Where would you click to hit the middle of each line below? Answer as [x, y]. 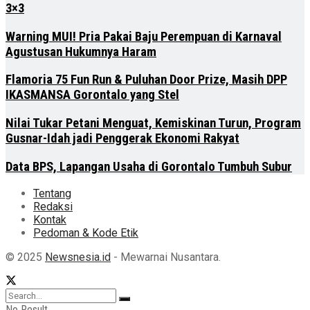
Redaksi [53, 207]
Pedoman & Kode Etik [86, 233]
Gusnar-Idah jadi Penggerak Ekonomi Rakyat [122, 139]
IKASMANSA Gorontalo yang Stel [92, 95]
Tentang [52, 194]
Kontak [50, 220]
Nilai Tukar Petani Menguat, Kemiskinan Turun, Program [153, 124]
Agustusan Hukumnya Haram [81, 52]
